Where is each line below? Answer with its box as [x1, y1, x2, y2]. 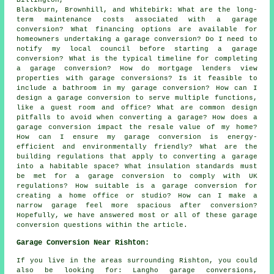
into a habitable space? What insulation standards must [17, 163, 257, 171]
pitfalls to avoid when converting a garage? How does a [17, 114, 257, 122]
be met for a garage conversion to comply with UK [17, 172, 257, 180]
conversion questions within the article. [17, 221, 188, 229]
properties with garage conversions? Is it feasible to [17, 75, 257, 83]
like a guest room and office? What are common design [17, 104, 257, 112]
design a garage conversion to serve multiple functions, [17, 94, 257, 102]
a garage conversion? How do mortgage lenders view [17, 65, 257, 73]
